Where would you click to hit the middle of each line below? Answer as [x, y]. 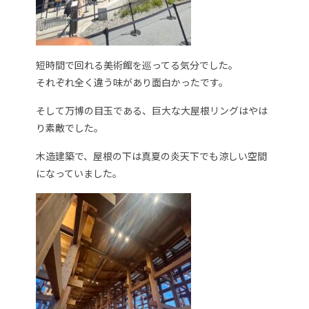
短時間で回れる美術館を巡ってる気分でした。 [137, 64]
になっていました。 [79, 173]
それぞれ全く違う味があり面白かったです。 [132, 82]
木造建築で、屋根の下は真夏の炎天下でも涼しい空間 [152, 156]
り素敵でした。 [70, 127]
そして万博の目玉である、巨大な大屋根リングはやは [152, 110]
